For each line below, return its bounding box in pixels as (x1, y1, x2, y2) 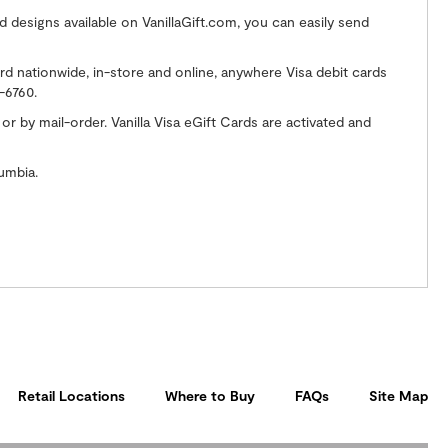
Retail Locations (18, 386, 125, 404)
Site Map (369, 386, 428, 404)
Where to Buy (165, 386, 255, 404)
